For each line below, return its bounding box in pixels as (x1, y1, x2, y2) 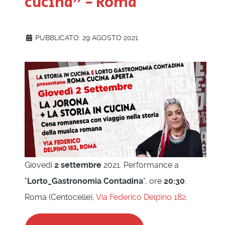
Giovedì (25, 160, 52, 170)
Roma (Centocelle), (25, 192, 96, 202)
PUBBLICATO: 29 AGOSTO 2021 (35, 34, 138, 42)
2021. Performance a (101, 160, 179, 170)
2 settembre (52, 160, 101, 170)
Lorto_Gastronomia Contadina (27, 176, 143, 186)
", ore (143, 176, 164, 186)
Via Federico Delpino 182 (96, 192, 186, 202)
